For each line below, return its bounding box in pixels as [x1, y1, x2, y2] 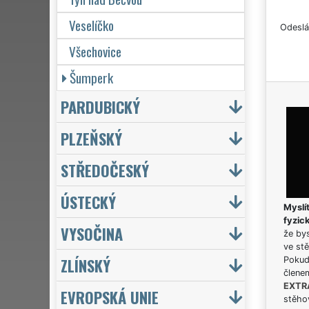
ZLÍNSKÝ [61, 253, 110, 277]
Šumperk [70, 67, 113, 88]
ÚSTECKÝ [61, 190, 116, 213]
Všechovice [69, 41, 121, 61]
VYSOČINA [61, 221, 123, 245]
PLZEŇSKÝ [61, 126, 122, 150]
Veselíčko [69, 14, 114, 35]
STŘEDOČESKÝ [61, 158, 149, 181]
